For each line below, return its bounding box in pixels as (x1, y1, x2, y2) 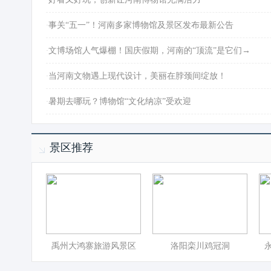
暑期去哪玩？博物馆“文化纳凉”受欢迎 (48, 97, 191, 106)
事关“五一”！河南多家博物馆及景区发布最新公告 (48, 21, 233, 30)
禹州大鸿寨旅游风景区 (51, 241, 136, 250)
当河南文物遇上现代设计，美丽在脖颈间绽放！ (48, 71, 226, 80)
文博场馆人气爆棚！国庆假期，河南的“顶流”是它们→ (48, 46, 250, 55)
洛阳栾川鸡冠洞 (170, 241, 230, 250)
